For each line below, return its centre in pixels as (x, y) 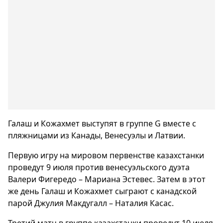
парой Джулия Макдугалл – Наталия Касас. (91, 203)
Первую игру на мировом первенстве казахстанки (106, 156)
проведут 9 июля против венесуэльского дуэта (99, 167)
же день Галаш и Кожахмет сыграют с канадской (102, 191)
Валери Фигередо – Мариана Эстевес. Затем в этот (107, 179)
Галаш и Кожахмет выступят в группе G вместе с (102, 124)
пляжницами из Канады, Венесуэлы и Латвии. (97, 136)
